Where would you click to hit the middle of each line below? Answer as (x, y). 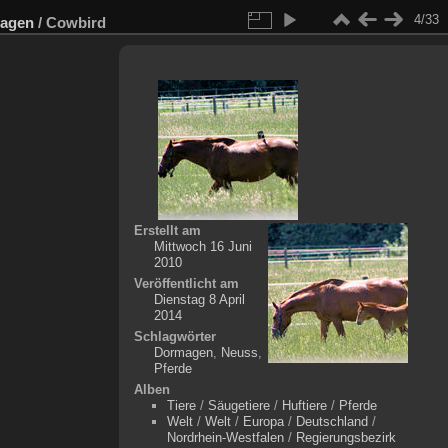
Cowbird (76, 22)
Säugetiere (238, 405)
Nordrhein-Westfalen (225, 437)
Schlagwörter (174, 336)
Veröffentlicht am (186, 283)
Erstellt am (167, 230)
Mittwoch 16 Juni (202, 246)
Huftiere (304, 405)
